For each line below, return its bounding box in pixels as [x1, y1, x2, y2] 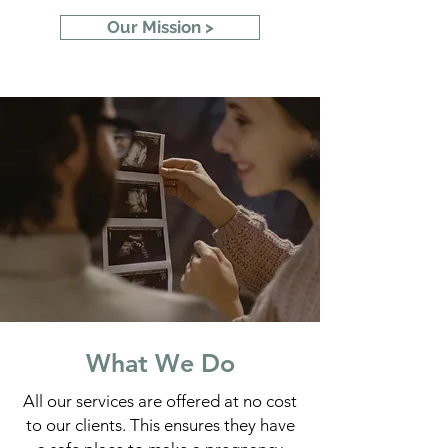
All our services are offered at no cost [23, 391, 297, 411]
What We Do [85, 348, 235, 378]
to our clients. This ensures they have [25, 415, 295, 435]
